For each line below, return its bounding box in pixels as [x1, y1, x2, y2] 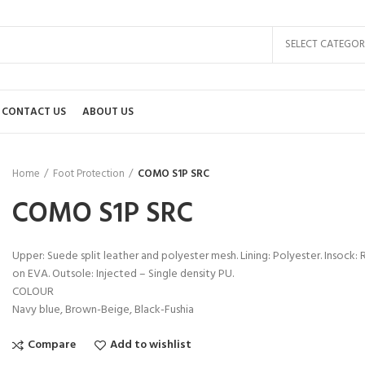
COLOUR [12, 283, 54, 301]
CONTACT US [2, 103, 66, 121]
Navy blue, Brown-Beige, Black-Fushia [12, 301, 194, 319]
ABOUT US [82, 103, 134, 121]
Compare [28, 336, 76, 354]
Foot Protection [53, 165, 125, 182]
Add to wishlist [110, 336, 191, 354]
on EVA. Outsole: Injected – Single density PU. [12, 265, 234, 284]
